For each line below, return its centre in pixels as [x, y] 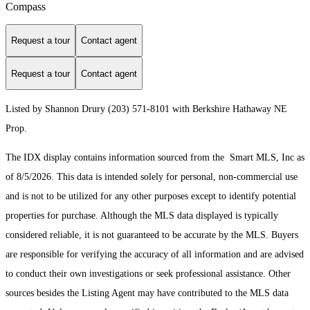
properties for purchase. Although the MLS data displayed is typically [142, 216]
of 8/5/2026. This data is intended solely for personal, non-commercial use [152, 177]
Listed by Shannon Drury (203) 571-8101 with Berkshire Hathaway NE [146, 109]
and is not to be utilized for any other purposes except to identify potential [151, 197]
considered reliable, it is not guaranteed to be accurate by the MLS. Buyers [152, 235]
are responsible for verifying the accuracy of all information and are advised [155, 255]
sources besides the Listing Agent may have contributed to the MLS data [147, 293]
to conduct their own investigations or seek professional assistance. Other [148, 274]
